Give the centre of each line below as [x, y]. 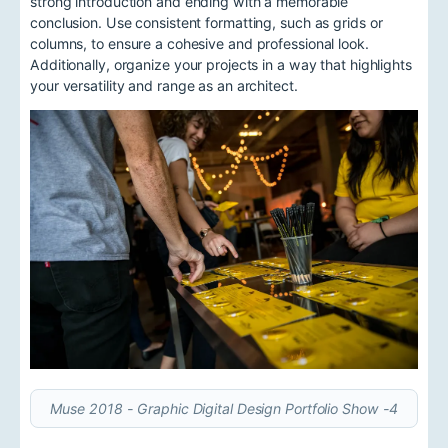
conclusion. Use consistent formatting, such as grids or [206, 22]
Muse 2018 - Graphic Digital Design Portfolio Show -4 [224, 408]
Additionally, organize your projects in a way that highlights [221, 64]
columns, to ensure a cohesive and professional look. [199, 43]
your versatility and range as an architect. [164, 85]
